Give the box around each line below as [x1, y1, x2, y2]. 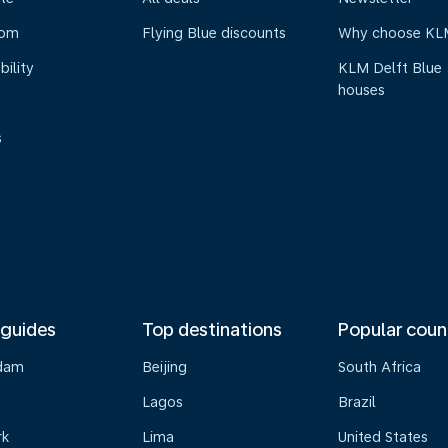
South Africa [338, 359, 422, 375]
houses [338, 82, 386, 98]
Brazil [338, 394, 377, 410]
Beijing [141, 359, 187, 375]
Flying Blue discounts [141, 25, 286, 41]
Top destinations [141, 319, 282, 340]
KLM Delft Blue [338, 60, 443, 76]
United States [338, 429, 429, 445]
